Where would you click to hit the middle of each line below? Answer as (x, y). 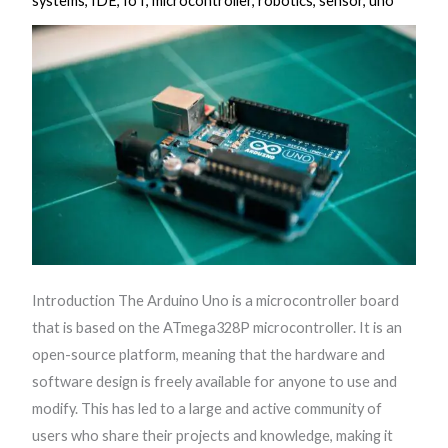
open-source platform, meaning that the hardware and (209, 354)
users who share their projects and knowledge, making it (213, 435)
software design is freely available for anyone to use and (215, 381)
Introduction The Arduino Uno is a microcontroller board (216, 300)
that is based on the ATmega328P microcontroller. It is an (217, 327)
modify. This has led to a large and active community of (207, 408)
